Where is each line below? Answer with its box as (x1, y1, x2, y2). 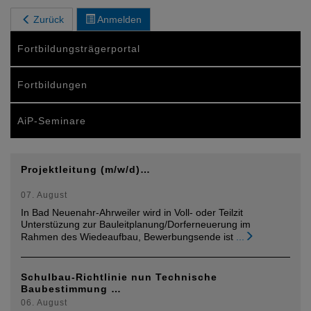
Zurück (33, 14, 64, 26)
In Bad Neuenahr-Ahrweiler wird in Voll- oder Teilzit (21, 207, 243, 219)
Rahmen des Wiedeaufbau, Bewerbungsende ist (21, 231, 233, 243)
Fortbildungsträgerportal (17, 43, 140, 55)
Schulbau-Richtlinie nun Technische (21, 271, 217, 283)
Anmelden (95, 14, 142, 26)
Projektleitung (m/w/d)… (21, 164, 151, 176)
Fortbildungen (17, 79, 87, 91)
